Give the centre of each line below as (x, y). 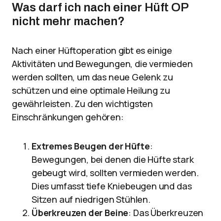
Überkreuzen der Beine (80, 213)
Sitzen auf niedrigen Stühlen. (91, 199)
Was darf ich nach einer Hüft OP (100, 7)
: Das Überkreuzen (166, 213)
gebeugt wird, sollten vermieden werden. (115, 173)
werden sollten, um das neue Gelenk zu (92, 77)
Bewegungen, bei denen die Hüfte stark (113, 159)
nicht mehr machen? (68, 21)
